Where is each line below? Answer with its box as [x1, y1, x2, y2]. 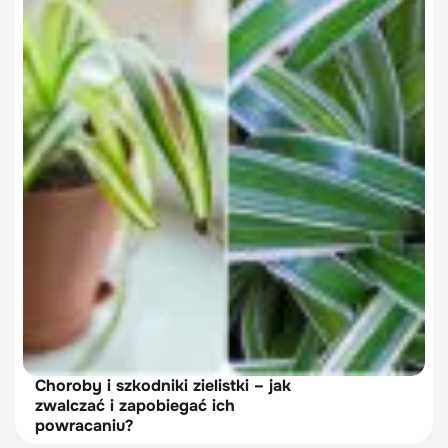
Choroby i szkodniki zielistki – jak [35, 375, 291, 397]
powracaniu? [35, 415, 133, 437]
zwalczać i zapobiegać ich [35, 395, 235, 417]
